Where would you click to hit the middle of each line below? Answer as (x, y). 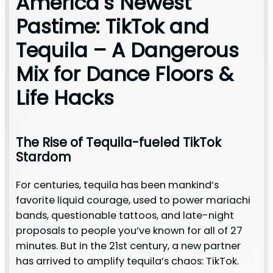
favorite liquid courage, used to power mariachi (133, 200)
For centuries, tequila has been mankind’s (117, 185)
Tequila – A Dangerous (127, 50)
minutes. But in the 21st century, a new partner (128, 246)
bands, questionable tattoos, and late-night (125, 215)
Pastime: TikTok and (112, 26)
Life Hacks (65, 97)
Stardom (43, 157)
